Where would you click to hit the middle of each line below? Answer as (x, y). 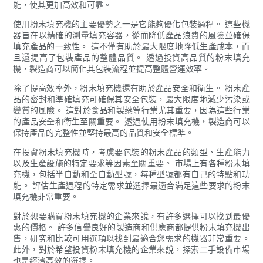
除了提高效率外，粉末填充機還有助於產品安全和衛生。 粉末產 (131, 88)
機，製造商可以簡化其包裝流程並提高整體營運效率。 (112, 69)
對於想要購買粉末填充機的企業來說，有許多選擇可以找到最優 (131, 216)
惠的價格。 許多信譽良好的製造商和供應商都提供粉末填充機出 (131, 227)
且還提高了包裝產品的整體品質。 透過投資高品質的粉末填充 (131, 58)
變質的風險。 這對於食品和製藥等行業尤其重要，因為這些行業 (131, 110)
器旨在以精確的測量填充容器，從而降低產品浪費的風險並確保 (131, 35)
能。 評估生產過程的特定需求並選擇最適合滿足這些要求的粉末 (131, 186)
